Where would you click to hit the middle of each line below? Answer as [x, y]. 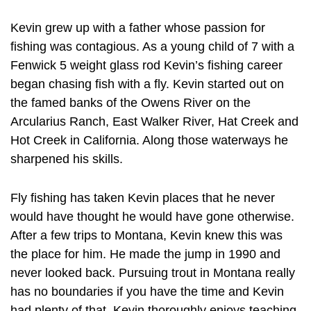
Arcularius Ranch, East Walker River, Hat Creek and [154, 122]
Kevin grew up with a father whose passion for [138, 28]
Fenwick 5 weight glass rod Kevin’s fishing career [146, 66]
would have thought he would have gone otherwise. [152, 216]
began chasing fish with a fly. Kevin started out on [147, 84]
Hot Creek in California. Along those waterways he [149, 141]
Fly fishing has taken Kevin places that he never [143, 197]
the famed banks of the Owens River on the [131, 103]
